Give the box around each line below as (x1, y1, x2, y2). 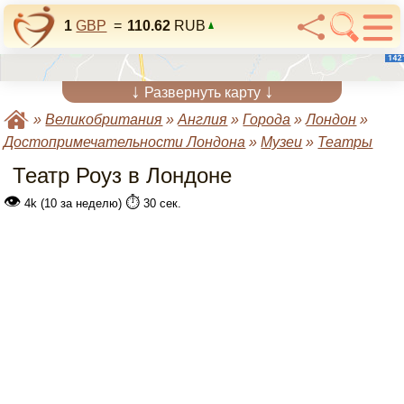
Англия (178, 112, 228, 127)
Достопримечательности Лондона (4, 134, 246, 150)
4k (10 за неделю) (21, 197, 126, 210)
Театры (317, 134, 373, 150)
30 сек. (140, 197, 182, 210)
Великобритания (45, 112, 163, 127)
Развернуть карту (140, 85, 264, 100)
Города (243, 112, 291, 127)
